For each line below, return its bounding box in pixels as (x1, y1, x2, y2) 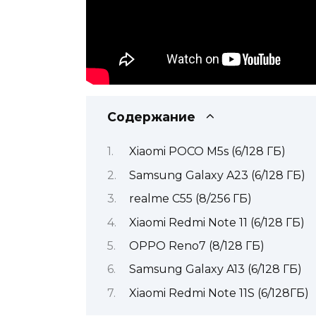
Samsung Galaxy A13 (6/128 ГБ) (128, 262, 305, 276)
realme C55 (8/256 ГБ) (128, 192, 255, 206)
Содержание (107, 109, 195, 124)
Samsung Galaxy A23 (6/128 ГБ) (128, 168, 308, 182)
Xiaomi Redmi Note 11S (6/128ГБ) (128, 286, 312, 300)
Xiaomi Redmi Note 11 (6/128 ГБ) (128, 215, 308, 229)
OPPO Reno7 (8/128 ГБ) (128, 238, 267, 253)
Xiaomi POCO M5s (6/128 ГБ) (128, 145, 288, 159)
